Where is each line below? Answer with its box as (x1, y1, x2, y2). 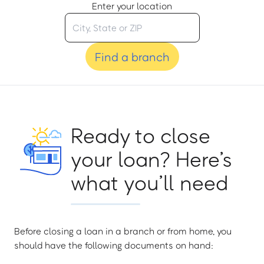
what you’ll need (71, 169, 228, 195)
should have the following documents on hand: (14, 239, 213, 251)
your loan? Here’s (71, 146, 232, 171)
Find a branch (94, 49, 170, 64)
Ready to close (71, 122, 210, 148)
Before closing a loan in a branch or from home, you (14, 225, 232, 237)
